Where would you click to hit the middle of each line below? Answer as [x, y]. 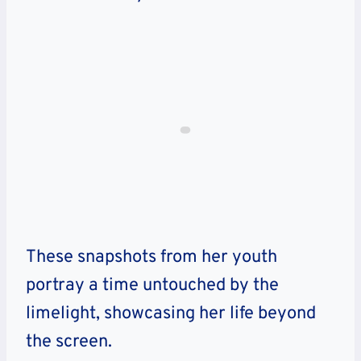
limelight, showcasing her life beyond [171, 313]
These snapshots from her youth [151, 257]
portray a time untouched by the [152, 285]
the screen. [69, 342]
